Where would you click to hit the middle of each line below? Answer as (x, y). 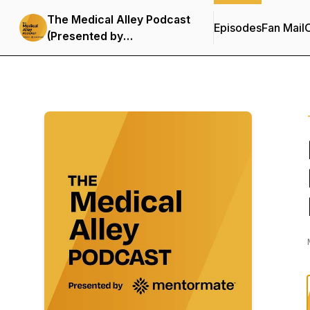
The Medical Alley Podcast (119, 19)
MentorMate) (82, 53)
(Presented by (85, 36)
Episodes (238, 28)
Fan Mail (283, 28)
